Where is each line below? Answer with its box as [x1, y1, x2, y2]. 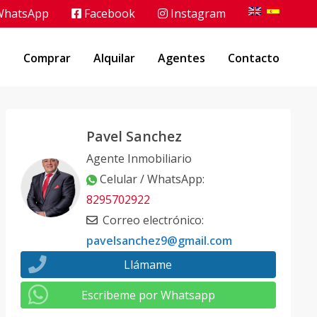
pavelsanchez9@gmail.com [86, 233, 232, 248]
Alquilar [93, 50, 135, 66]
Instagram [168, 6, 226, 21]
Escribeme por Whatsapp [81, 287, 215, 303]
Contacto [228, 50, 279, 66]
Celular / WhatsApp [99, 171, 202, 187]
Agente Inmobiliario [86, 151, 192, 166]
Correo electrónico [102, 212, 202, 228]
